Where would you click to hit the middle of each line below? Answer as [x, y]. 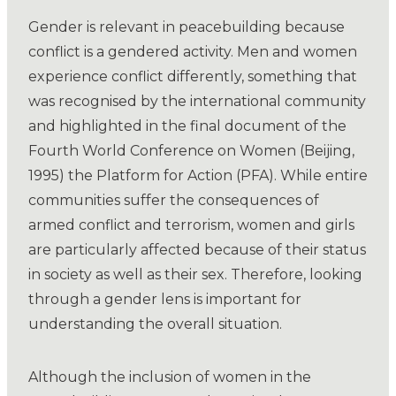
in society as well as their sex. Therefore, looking [195, 275]
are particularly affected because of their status [197, 250]
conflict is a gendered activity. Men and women [193, 52]
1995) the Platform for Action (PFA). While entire [198, 176]
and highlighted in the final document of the [187, 126]
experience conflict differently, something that [193, 77]
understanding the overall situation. [155, 324]
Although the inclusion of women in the [170, 377]
